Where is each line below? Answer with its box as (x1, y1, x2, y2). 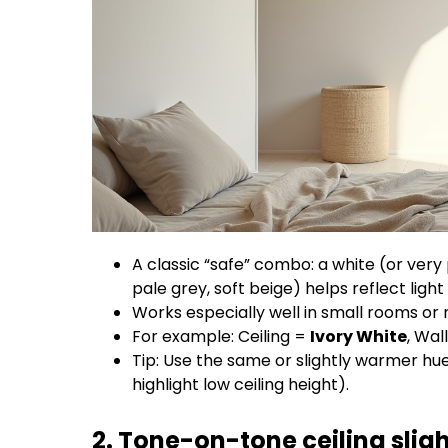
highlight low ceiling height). (132, 373, 349, 397)
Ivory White (310, 325, 407, 349)
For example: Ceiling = (132, 325, 310, 349)
